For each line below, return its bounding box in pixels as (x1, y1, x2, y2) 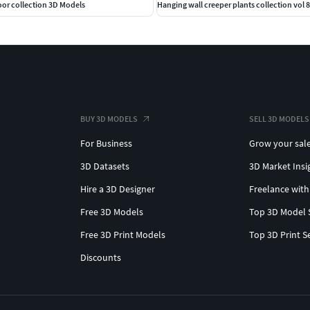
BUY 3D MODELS (80, 113, 138, 124)
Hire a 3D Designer (80, 182, 155, 195)
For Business (80, 136, 132, 149)
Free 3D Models (80, 205, 143, 218)
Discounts (80, 250, 121, 264)
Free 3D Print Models (80, 228, 165, 241)
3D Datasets (80, 159, 129, 172)
